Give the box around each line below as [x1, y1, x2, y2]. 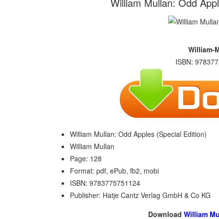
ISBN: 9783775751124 [70, 178, 140, 188]
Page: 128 [70, 153, 102, 163]
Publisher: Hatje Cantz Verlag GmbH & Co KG [70, 190, 211, 200]
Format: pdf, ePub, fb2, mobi [70, 166, 159, 175]
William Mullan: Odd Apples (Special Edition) [70, 129, 207, 139]
